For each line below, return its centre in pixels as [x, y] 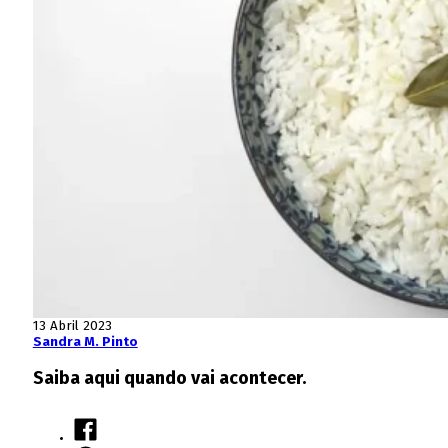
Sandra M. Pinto [85, 341]
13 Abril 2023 [72, 325]
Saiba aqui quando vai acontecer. [169, 377]
